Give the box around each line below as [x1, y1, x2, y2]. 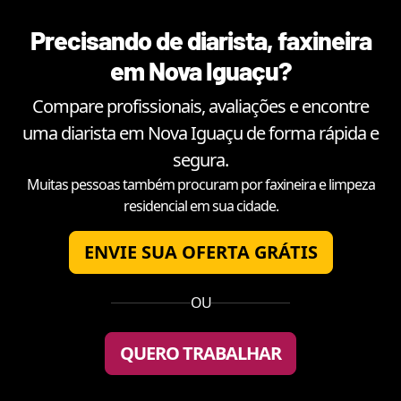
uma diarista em [22, 120, 148, 145]
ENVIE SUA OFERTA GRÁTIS [83, 239, 318, 264]
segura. [173, 147, 228, 172]
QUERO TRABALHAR [120, 340, 281, 365]
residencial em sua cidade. [123, 195, 278, 216]
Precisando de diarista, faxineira [30, 23, 371, 55]
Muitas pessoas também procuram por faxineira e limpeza [26, 174, 375, 194]
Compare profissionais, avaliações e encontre [32, 93, 369, 118]
